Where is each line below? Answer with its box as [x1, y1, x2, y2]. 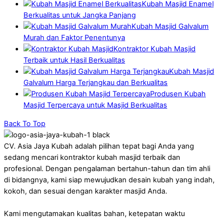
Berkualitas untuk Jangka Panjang [23, 11, 136, 20]
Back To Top [4, 119, 45, 128]
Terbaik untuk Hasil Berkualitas [23, 56, 125, 65]
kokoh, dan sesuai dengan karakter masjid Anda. [4, 186, 167, 196]
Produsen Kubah [150, 89, 206, 99]
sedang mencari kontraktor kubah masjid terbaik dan [4, 153, 180, 162]
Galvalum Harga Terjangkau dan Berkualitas [23, 78, 168, 88]
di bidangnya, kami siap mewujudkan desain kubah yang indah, [4, 175, 215, 184]
